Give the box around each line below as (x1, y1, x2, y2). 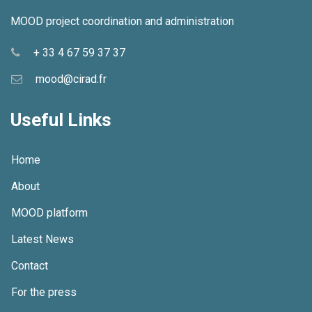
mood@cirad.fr (36, 72, 107, 86)
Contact (11, 259, 48, 273)
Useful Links (10, 109, 111, 131)
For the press (11, 286, 77, 299)
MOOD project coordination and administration (10, 15, 234, 29)
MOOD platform (11, 206, 88, 220)
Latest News (11, 233, 74, 247)
